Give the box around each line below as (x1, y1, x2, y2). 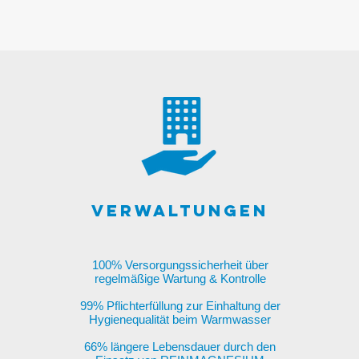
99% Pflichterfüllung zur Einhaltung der (79, 299, 280, 313)
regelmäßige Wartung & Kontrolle (94, 272, 266, 285)
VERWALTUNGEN (91, 200, 269, 220)
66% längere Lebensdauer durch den (84, 340, 276, 353)
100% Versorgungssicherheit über (91, 258, 268, 272)
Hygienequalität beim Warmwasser (89, 313, 272, 326)
